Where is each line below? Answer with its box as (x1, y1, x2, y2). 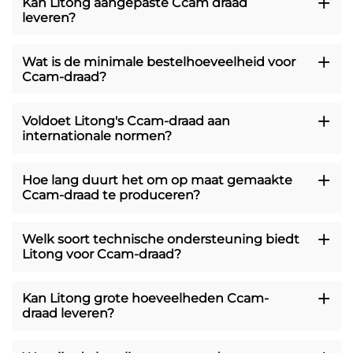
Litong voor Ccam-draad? (21, 247, 181, 262)
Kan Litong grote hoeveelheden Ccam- (21, 291, 269, 307)
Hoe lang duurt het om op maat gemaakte (21, 173, 292, 188)
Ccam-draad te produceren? (21, 188, 200, 203)
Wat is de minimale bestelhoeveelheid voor (21, 54, 295, 69)
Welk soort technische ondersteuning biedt (21, 232, 299, 247)
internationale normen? (21, 128, 172, 143)
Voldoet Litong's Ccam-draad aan (21, 113, 230, 128)
